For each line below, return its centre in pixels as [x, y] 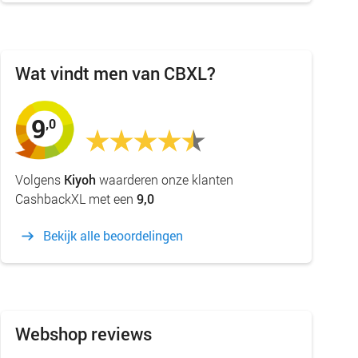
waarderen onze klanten [164, 179]
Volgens [39, 179]
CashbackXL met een [76, 199]
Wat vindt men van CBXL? [115, 73]
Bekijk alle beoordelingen [113, 235]
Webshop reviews [83, 334]
